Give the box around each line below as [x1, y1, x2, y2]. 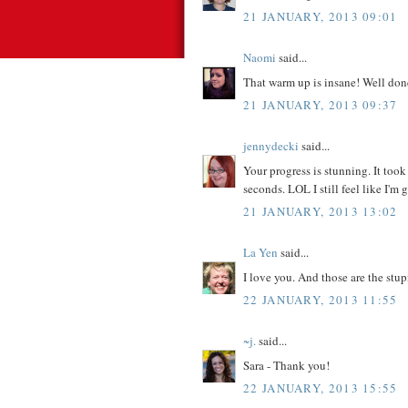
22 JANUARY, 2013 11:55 [243, 291, 398, 309]
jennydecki [243, 138, 299, 155]
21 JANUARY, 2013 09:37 [243, 97, 398, 114]
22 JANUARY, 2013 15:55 [243, 380, 398, 397]
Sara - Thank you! [243, 356, 330, 373]
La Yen [243, 244, 278, 261]
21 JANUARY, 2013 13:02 [243, 203, 398, 220]
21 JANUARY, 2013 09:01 [243, 8, 398, 25]
